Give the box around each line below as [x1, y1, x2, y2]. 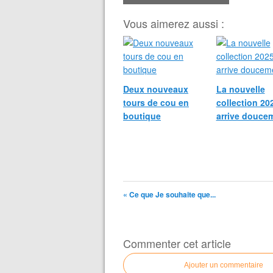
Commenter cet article [123, 235, 231, 251]
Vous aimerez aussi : [123, 15, 224, 31]
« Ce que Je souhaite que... [123, 189, 216, 200]
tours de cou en [123, 96, 189, 108]
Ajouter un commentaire [184, 261, 263, 269]
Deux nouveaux [123, 83, 188, 95]
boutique [123, 110, 161, 122]
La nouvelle [216, 83, 265, 95]
